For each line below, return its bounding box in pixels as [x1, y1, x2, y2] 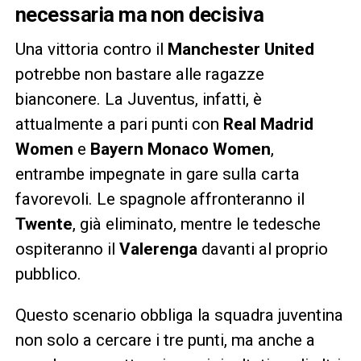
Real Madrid [222, 114, 313, 134]
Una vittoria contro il [15, 39, 168, 59]
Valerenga [118, 239, 197, 259]
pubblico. [15, 263, 81, 284]
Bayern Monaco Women [89, 139, 271, 159]
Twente [15, 214, 73, 234]
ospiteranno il [15, 239, 119, 259]
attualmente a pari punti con [15, 114, 223, 134]
